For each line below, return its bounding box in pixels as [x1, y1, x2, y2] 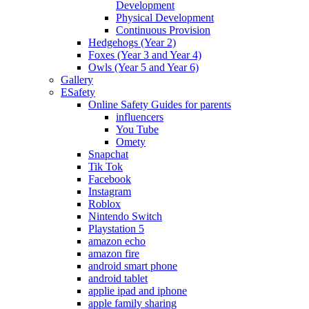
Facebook [88, 173, 131, 186]
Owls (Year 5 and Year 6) [88, 61, 199, 74]
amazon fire [88, 248, 139, 260]
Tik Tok [88, 161, 123, 173]
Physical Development [116, 12, 214, 24]
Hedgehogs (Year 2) [88, 37, 176, 49]
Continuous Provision [116, 24, 210, 37]
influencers [116, 111, 163, 123]
